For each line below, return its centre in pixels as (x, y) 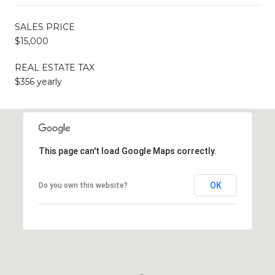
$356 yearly (38, 81)
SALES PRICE (45, 27)
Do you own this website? (83, 185)
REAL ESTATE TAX (55, 67)
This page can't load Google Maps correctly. (127, 151)
